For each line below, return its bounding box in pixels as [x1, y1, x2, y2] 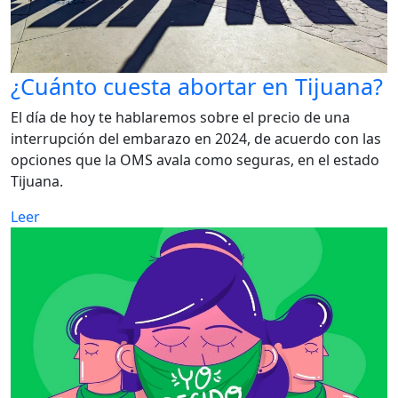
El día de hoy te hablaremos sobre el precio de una [11, 107, 350, 128]
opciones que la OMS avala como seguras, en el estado [11, 150, 379, 171]
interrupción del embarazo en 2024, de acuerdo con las [11, 129, 381, 149]
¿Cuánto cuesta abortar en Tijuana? [11, 71, 383, 102]
